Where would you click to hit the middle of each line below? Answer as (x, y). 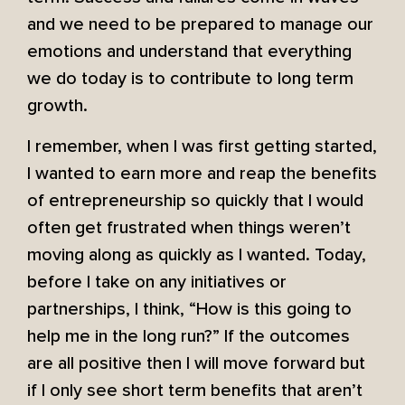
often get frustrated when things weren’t (189, 227)
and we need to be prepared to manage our (200, 25)
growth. (57, 106)
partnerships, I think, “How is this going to (189, 309)
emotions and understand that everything (189, 52)
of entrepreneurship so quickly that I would (195, 200)
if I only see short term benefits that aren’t (195, 390)
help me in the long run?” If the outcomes (188, 336)
